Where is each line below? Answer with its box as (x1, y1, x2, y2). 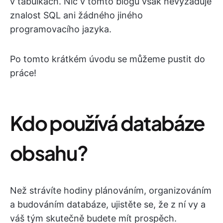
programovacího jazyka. (10, 24, 111, 34)
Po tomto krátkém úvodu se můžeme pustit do (10, 54, 205, 64)
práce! (10, 68, 36, 78)
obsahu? (10, 140, 88, 165)
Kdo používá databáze (10, 110, 205, 135)
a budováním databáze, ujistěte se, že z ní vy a (10, 199, 206, 210)
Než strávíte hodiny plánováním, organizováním (10, 185, 212, 196)
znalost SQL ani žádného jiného (10, 10, 143, 20)
